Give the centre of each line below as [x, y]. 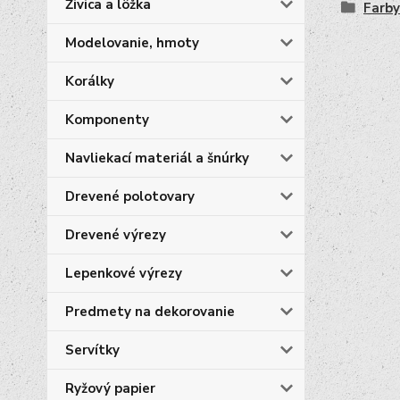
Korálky [90, 81]
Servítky [92, 350]
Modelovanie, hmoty [132, 43]
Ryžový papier [110, 388]
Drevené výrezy [116, 235]
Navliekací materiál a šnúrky [157, 158]
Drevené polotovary [130, 196]
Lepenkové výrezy [124, 273]
